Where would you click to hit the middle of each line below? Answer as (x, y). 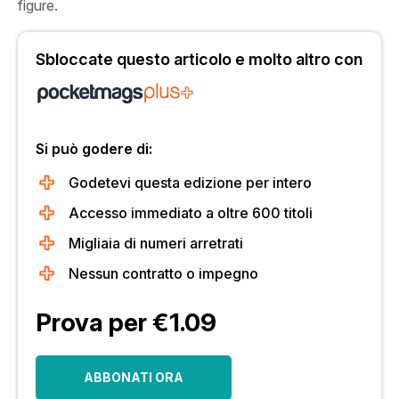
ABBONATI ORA (134, 377)
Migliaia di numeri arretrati (156, 243)
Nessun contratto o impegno (163, 273)
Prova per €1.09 (126, 322)
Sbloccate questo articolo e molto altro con (199, 59)
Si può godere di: (94, 148)
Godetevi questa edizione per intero (190, 182)
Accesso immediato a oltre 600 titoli (191, 212)
